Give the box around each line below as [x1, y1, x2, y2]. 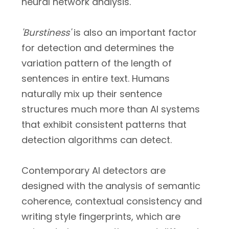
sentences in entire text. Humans [21, 72, 170, 85]
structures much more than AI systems [21, 103, 200, 116]
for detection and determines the [21, 41, 174, 54]
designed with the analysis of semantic [21, 179, 200, 192]
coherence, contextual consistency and [21, 195, 202, 208]
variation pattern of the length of [21, 57, 172, 70]
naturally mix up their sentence [21, 87, 162, 100]
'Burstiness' [21, 26, 71, 39]
